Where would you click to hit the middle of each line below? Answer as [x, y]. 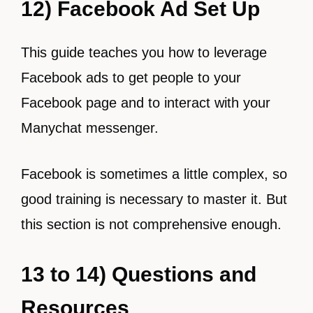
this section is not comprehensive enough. [151, 224]
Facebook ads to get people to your [131, 78]
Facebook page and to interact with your [146, 103]
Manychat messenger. [90, 128]
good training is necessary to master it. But [154, 199]
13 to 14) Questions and [139, 274]
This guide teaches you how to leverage [144, 52]
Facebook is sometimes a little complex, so [154, 174]
